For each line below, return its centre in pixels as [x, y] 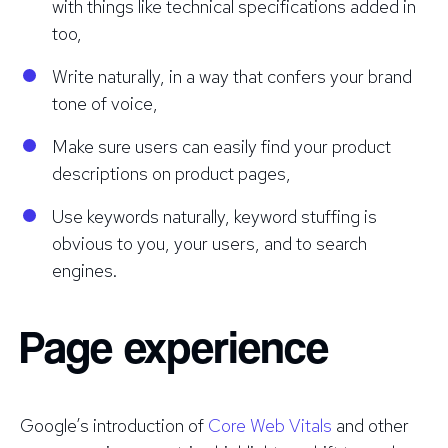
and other [370, 425]
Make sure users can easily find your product [221, 146]
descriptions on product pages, [171, 173]
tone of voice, [105, 103]
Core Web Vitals [270, 425]
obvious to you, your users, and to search [209, 243]
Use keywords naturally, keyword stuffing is [214, 216]
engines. [84, 270]
